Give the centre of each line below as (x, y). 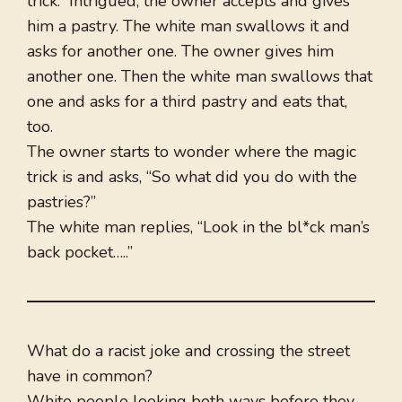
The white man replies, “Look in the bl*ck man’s (198, 227)
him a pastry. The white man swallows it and (188, 26)
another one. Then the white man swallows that (200, 77)
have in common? (90, 376)
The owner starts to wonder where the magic (192, 152)
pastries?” (61, 202)
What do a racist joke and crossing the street (188, 351)
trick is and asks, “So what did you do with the (192, 177)
